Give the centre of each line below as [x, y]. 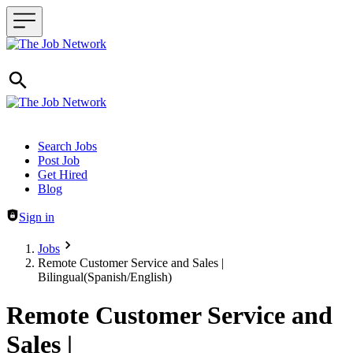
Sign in [37, 217]
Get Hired [63, 175]
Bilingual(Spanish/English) [105, 277]
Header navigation [51, 145]
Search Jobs [67, 146]
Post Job [59, 160]
